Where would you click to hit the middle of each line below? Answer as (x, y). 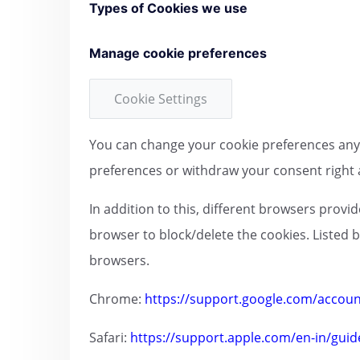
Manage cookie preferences (178, 53)
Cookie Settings (161, 99)
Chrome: (117, 299)
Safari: (110, 338)
